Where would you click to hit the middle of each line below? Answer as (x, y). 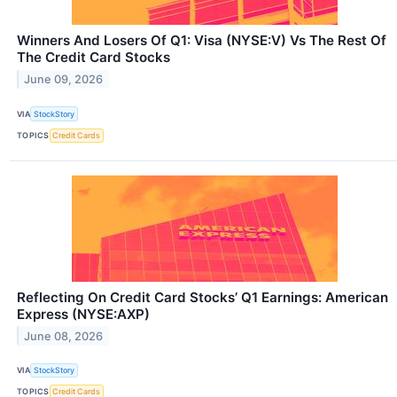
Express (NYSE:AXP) (83, 314)
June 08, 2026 (64, 336)
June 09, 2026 (64, 80)
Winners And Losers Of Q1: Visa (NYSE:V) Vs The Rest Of (202, 41)
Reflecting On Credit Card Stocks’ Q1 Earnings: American (202, 297)
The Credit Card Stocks (93, 58)
